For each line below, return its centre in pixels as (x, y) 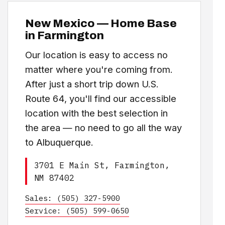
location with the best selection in (96, 113)
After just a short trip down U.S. (92, 84)
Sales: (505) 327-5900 (72, 198)
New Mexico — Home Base (101, 23)
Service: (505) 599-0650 (77, 210)
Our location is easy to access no (96, 55)
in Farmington (64, 35)
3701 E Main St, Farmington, (102, 165)
